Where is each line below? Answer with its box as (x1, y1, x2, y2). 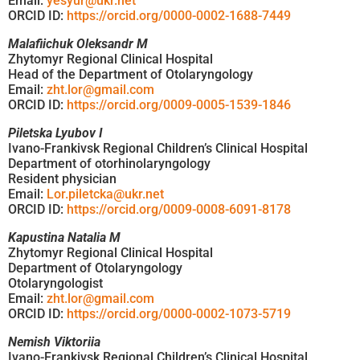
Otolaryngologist (8, 275, 103, 291)
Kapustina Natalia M (8, 229, 121, 245)
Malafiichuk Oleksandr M (8, 35, 148, 51)
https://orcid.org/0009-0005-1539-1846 (67, 96, 291, 112)
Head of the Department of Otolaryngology (8, 66, 253, 82)
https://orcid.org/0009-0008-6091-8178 (67, 201, 291, 217)
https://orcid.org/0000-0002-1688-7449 (67, 7, 291, 23)
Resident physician (8, 170, 117, 186)
